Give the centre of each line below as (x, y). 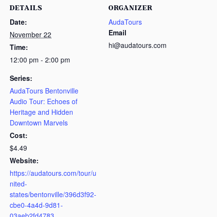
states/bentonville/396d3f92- (53, 194)
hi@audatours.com (138, 45)
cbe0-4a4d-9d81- (36, 205)
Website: (24, 160)
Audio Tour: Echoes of (44, 101)
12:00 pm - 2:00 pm (40, 59)
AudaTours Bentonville (44, 90)
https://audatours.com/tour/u (53, 173)
